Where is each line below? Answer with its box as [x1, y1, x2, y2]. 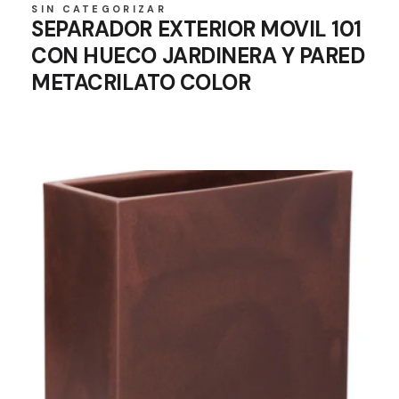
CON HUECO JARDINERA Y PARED [31, 41, 365, 69]
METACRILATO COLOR [31, 68, 251, 96]
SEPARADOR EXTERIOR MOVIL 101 [31, 14, 362, 43]
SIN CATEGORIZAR [31, 2, 167, 15]
